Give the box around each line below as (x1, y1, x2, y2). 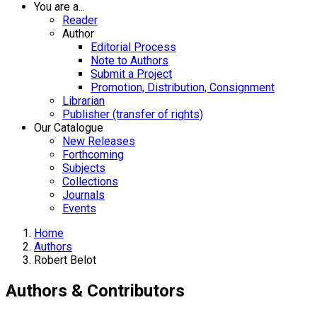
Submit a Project (91, 67, 172, 81)
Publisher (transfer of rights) (62, 108, 203, 121)
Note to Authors (91, 54, 168, 67)
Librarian (62, 94, 105, 108)
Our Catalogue (34, 121, 103, 134)
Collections (62, 175, 118, 188)
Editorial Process (91, 40, 176, 54)
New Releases (62, 134, 135, 148)
